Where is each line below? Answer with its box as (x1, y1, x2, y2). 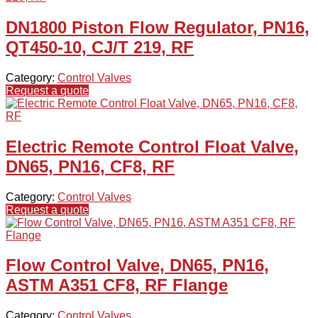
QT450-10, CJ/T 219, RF (6, 37, 194, 57)
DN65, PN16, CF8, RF (6, 156, 175, 176)
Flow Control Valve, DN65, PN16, (6, 256, 269, 275)
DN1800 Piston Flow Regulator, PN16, (6, 17, 309, 37)
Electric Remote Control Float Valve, (6, 136, 299, 156)
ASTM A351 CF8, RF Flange (6, 275, 228, 295)
